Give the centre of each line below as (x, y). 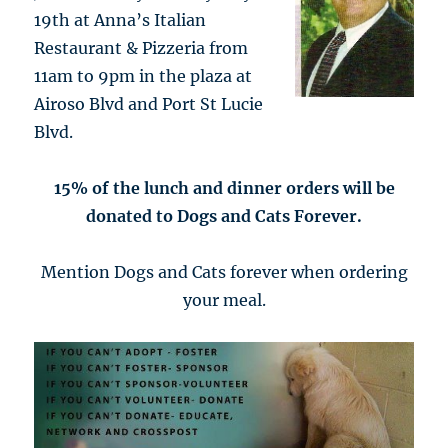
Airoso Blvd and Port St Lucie (149, 103)
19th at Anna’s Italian (120, 19)
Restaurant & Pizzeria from (141, 47)
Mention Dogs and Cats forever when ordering (224, 271)
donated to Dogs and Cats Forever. (224, 215)
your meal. (224, 299)
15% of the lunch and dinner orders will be (224, 187)
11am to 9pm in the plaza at (143, 75)
